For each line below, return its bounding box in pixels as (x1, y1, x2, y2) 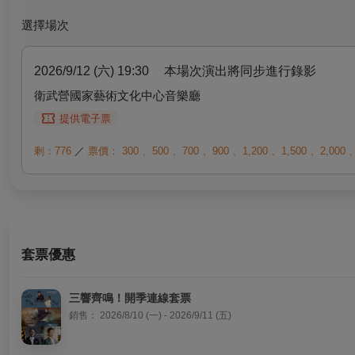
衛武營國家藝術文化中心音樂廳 (34, 89, 200, 102)
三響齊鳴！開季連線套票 (69, 292, 191, 304)
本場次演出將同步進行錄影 (164, 64, 316, 78)
